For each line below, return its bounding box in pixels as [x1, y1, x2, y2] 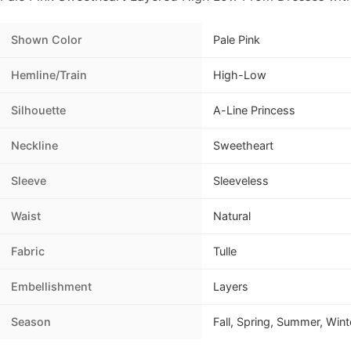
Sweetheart [213, 139, 273, 153]
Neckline [11, 139, 58, 153]
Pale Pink [213, 33, 260, 47]
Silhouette [11, 103, 66, 118]
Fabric [11, 244, 45, 259]
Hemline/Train [11, 68, 87, 82]
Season [11, 315, 51, 329]
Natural [213, 209, 251, 223]
